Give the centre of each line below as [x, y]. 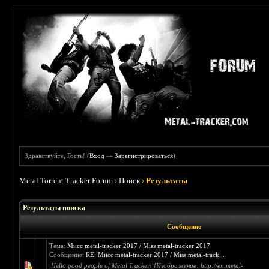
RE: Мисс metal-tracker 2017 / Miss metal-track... [156, 255]
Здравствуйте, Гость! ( [57, 156]
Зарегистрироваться [144, 156]
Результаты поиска [54, 208]
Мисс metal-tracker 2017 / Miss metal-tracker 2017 [139, 246]
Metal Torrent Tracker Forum [66, 180]
